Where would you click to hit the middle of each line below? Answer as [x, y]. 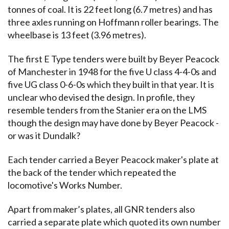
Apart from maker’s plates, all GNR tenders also [101, 209]
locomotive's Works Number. [65, 185]
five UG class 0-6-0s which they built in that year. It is [111, 84]
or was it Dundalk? [44, 135]
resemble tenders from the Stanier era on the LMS [107, 110]
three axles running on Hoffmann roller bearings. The [113, 22]
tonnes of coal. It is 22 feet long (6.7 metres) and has [110, 9]
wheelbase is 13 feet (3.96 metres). [77, 35]
